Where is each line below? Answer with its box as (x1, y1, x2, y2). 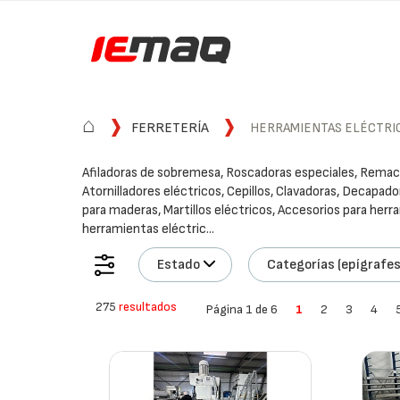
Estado (157, 256, 201, 273)
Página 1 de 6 (206, 302, 279, 317)
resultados (119, 299, 178, 314)
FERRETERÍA (131, 120, 210, 137)
